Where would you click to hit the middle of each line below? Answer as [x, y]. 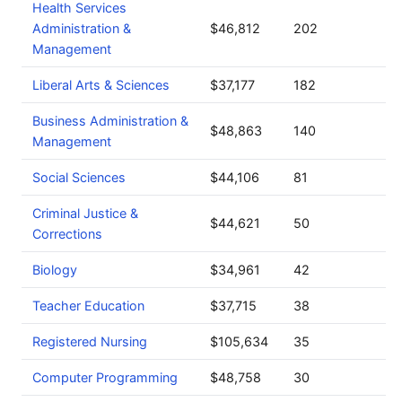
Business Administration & [110, 121]
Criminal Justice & [85, 213]
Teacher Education [88, 306]
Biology [55, 270]
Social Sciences [79, 177]
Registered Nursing [90, 341]
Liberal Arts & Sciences [101, 85]
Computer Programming [105, 377]
